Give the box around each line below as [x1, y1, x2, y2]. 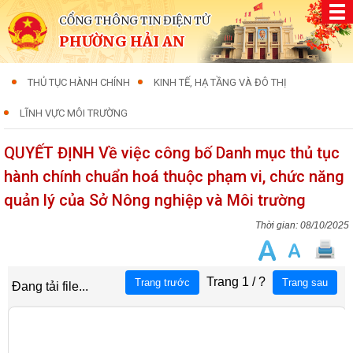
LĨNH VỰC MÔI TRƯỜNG [20, 107, 128, 119]
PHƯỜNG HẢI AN [59, 32, 185, 50]
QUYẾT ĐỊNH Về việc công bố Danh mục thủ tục [4, 143, 340, 162]
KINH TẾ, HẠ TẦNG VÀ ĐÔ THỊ [154, 76, 287, 88]
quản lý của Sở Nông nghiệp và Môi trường [4, 191, 306, 210]
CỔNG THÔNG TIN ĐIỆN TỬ [59, 13, 210, 28]
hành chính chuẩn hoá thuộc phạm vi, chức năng [4, 167, 344, 186]
